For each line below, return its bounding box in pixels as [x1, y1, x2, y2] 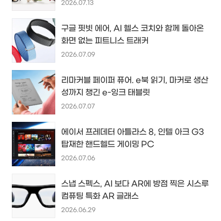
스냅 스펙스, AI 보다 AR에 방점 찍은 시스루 [61, 179, 209, 189]
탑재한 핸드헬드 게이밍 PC [61, 140, 154, 149]
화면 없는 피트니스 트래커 [61, 36, 148, 46]
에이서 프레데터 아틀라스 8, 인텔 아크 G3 [61, 127, 204, 137]
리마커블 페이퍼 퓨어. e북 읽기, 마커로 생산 [61, 75, 208, 85]
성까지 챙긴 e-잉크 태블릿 [61, 88, 150, 98]
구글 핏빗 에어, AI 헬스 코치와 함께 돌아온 [61, 24, 204, 34]
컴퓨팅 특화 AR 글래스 [61, 191, 139, 201]
